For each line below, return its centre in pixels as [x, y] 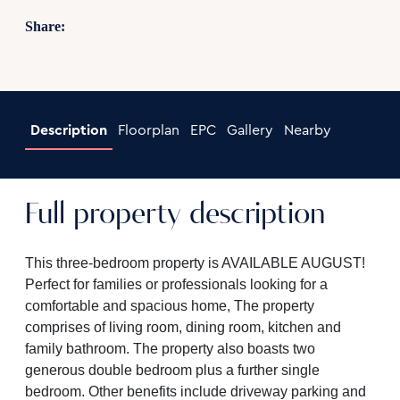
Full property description [175, 215]
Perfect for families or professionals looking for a [176, 284]
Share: [45, 26]
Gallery [250, 130]
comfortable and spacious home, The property [169, 306]
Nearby [307, 130]
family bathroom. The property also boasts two [170, 349]
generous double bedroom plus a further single [172, 370]
